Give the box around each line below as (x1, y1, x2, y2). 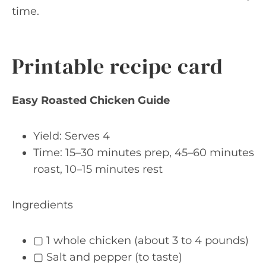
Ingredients (12, 198, 73, 211)
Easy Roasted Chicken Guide (12, 94, 170, 107)
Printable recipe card (12, 52, 223, 81)
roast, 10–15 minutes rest (33, 163, 163, 176)
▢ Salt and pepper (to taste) (33, 251, 182, 264)
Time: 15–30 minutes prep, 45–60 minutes (33, 146, 254, 159)
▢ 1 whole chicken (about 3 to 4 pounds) (33, 234, 249, 247)
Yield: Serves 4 (33, 129, 110, 142)
